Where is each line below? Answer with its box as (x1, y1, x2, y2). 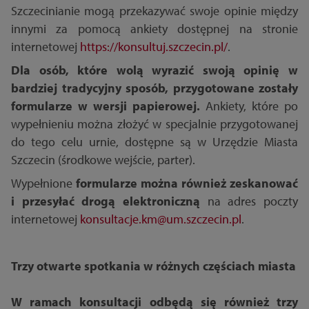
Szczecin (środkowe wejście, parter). (11, 152, 195, 168)
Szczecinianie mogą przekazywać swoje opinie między (11, 3, 298, 19)
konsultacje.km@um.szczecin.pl (80, 211, 241, 228)
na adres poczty (200, 193, 298, 210)
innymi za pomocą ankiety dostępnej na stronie (11, 21, 298, 37)
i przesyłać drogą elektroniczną (11, 193, 200, 210)
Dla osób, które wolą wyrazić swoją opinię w (11, 62, 298, 79)
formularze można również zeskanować (76, 175, 298, 192)
